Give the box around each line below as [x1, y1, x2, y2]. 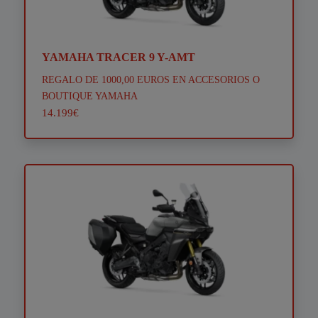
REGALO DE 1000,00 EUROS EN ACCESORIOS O [41, 74, 260, 86]
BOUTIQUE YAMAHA [41, 90, 138, 102]
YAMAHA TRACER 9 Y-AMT [41, 51, 195, 64]
